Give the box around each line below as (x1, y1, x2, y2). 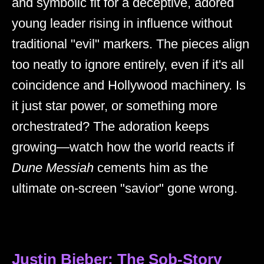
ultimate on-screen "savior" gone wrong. (12, 180, 237, 196)
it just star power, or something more (12, 98, 217, 113)
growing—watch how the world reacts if (12, 139, 234, 154)
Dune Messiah (12, 160, 94, 175)
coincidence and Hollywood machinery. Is (12, 77, 246, 93)
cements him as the (94, 160, 208, 175)
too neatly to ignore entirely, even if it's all (12, 57, 244, 72)
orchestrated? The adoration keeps (12, 118, 209, 134)
